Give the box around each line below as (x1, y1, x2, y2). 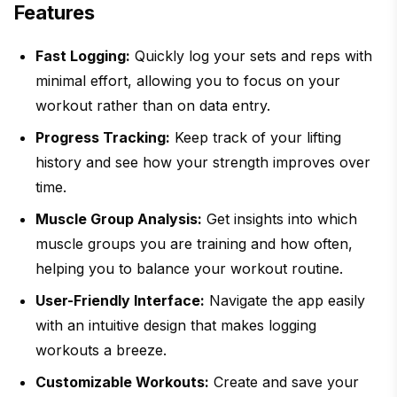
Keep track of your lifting (170, 128, 341, 147)
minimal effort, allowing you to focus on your (35, 72, 340, 90)
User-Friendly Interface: (35, 292, 205, 310)
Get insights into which (202, 210, 357, 229)
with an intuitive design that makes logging (35, 316, 316, 335)
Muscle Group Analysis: (35, 210, 202, 229)
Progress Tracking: (35, 128, 170, 147)
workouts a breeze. (35, 341, 167, 360)
